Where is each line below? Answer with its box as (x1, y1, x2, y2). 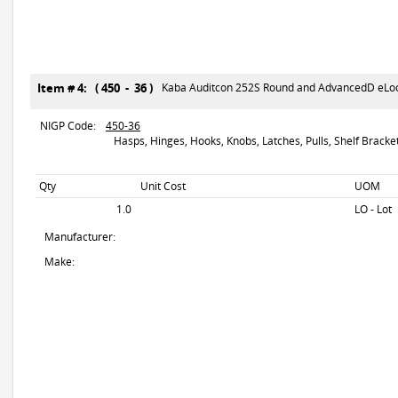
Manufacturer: (44, 229, 115, 244)
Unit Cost (140, 179, 186, 194)
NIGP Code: (40, 118, 96, 133)
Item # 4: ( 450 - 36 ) (37, 80, 158, 96)
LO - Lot (354, 202, 392, 217)
